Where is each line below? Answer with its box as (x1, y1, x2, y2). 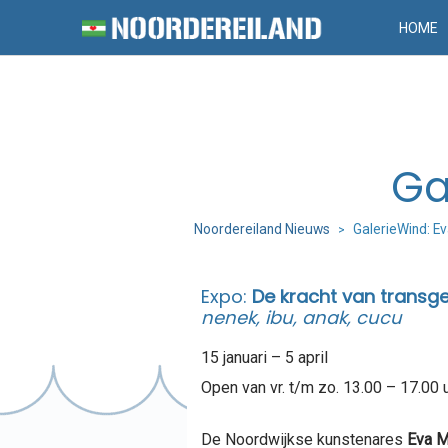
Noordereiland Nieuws (193, 221, 330, 237)
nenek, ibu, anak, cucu (200, 304, 402, 330)
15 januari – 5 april (200, 347, 328, 367)
